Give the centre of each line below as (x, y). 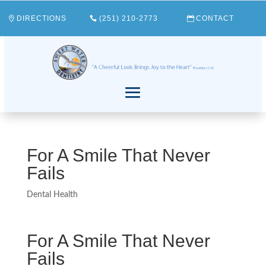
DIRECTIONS (42, 18)
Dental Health (52, 194)
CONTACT (215, 18)
